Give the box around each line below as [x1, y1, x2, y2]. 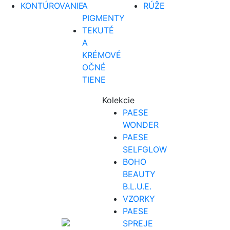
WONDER [123, 120, 159, 130]
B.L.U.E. [123, 181, 152, 192]
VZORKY [123, 194, 156, 204]
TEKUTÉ [82, 25, 114, 36]
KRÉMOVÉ [82, 50, 121, 61]
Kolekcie [102, 95, 135, 106]
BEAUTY [123, 169, 156, 180]
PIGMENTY [82, 13, 125, 24]
